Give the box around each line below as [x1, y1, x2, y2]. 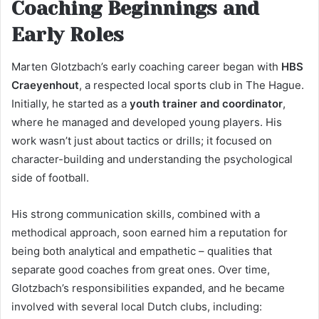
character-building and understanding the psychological [11, 152, 293, 166]
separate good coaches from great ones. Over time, [11, 262, 270, 276]
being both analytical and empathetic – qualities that [11, 244, 272, 258]
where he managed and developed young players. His [11, 115, 282, 129]
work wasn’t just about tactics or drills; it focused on [11, 133, 272, 147]
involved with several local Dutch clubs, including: [11, 299, 262, 313]
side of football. [11, 170, 89, 184]
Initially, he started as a [11, 96, 130, 110]
